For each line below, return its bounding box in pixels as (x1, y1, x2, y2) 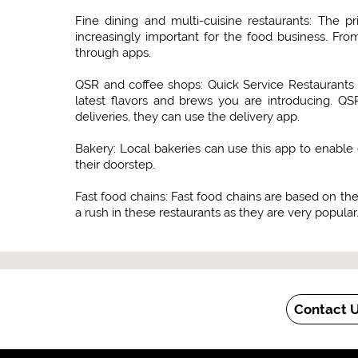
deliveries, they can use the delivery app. (75, 109, 300, 124)
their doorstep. (75, 157, 156, 172)
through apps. (75, 46, 152, 60)
